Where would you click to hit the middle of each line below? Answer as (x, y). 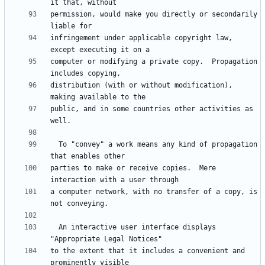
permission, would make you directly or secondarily (154, 14)
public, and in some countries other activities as (152, 109)
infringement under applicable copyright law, (141, 38)
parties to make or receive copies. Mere (133, 168)
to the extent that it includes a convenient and (148, 251)
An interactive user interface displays (54, 227)
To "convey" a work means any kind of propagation (54, 145)
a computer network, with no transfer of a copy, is (154, 192)
